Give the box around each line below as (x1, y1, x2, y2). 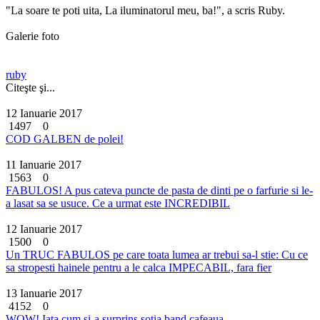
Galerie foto (6, 29, 59, 42)
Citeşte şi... (6, 81, 55, 94)
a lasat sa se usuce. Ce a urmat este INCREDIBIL (6, 196, 230, 209)
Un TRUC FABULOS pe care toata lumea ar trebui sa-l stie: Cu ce (6, 248, 308, 261)
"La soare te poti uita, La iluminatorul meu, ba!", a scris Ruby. (6, 4, 285, 16)
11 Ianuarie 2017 (6, 158, 81, 171)
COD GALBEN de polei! (6, 132, 124, 145)
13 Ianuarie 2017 (6, 286, 82, 299)
